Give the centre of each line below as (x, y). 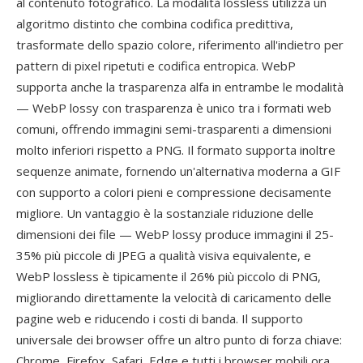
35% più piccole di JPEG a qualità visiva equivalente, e (164, 255)
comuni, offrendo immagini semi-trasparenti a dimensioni (174, 129)
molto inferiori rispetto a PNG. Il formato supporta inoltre (176, 150)
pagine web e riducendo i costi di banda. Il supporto (160, 318)
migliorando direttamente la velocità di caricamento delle (174, 297)
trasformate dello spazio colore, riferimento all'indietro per (180, 45)
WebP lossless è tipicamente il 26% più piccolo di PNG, (169, 276)
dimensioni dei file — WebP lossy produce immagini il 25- (175, 234)
